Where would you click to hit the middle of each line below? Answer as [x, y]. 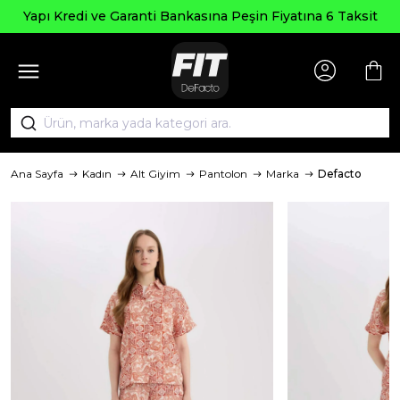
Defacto [340, 174]
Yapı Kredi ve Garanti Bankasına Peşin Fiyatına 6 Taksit [200, 16]
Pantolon [223, 174]
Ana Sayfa [37, 174]
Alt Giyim [155, 174]
